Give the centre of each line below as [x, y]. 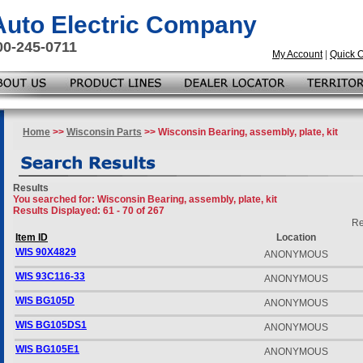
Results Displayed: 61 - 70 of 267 [89, 211]
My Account [297, 54]
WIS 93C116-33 [50, 276]
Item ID [32, 237]
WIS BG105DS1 [51, 325]
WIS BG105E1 [47, 349]
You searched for [52, 199]
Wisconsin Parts [104, 132]
